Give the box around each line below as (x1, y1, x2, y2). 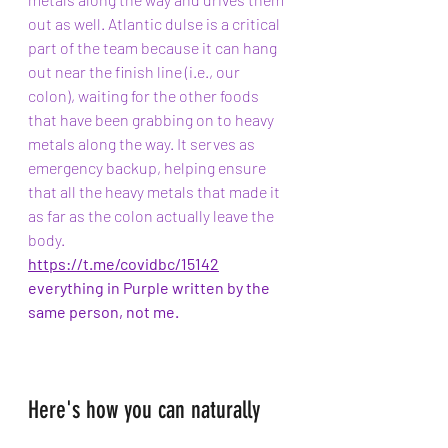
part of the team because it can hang (28, 38, 280, 57)
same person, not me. (28, 302, 179, 321)
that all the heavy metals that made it (28, 182, 283, 201)
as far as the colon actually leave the (28, 206, 277, 225)
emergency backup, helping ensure (28, 158, 269, 177)
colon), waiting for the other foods (28, 86, 262, 105)
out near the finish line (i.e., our (28, 62, 243, 81)
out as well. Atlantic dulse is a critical (28, 14, 283, 33)
